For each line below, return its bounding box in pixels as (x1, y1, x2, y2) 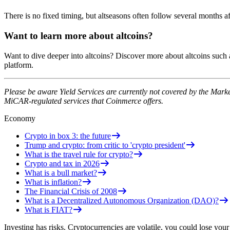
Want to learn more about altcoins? (4, 30, 153, 42)
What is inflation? (25, 177, 82, 186)
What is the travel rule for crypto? (25, 149, 133, 159)
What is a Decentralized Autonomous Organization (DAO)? (25, 196, 219, 205)
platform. (4, 60, 33, 69)
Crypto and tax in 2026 (25, 159, 100, 168)
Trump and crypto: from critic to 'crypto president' (25, 140, 185, 149)
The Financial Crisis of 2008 (25, 186, 117, 196)
